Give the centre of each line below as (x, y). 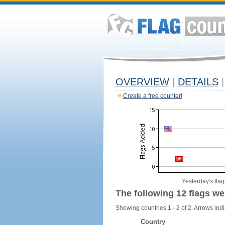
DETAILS (198, 82)
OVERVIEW (142, 82)
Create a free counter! (152, 96)
